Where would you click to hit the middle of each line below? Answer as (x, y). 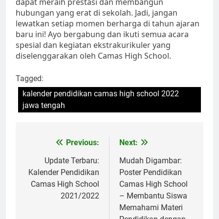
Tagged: (30, 78)
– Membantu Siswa (153, 196)
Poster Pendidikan (151, 172)
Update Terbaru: (72, 160)
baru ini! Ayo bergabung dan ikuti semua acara (102, 34)
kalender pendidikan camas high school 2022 (101, 93)
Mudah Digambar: (151, 160)
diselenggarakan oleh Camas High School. (93, 55)
